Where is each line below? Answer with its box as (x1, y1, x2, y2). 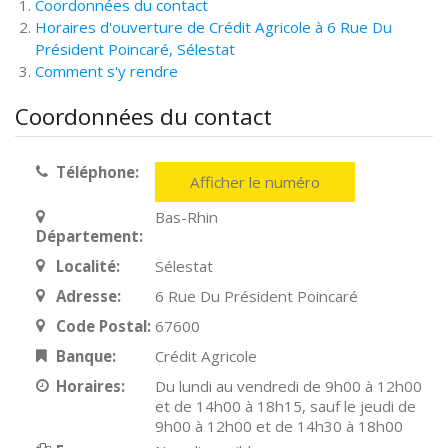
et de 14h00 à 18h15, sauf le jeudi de (155, 396, 417, 416)
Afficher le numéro (190, 172, 321, 192)
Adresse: (55, 286, 121, 306)
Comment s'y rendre (35, 61, 178, 81)
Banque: (55, 346, 116, 366)
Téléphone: (55, 162, 139, 182)
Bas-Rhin (155, 207, 219, 227)
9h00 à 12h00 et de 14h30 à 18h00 (155, 416, 404, 436)
